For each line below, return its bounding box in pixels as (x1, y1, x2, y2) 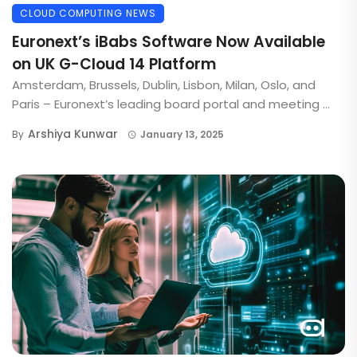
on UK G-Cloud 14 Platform (12, 53, 216, 76)
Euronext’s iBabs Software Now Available (12, 31, 325, 53)
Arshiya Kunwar (28, 126, 118, 143)
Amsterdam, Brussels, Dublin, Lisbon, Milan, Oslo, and (12, 76, 316, 94)
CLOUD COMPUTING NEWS (20, 6, 156, 21)
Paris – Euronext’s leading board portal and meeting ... (12, 96, 330, 113)
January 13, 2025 (139, 127, 224, 142)
